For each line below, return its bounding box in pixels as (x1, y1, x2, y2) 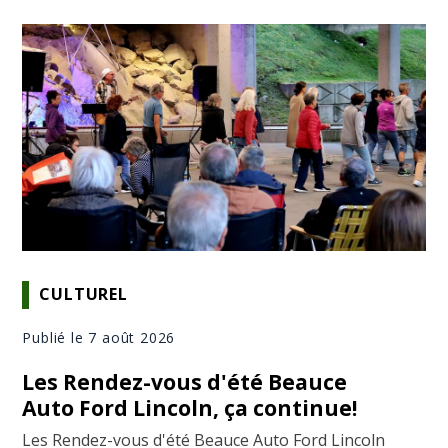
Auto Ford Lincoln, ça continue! (22, 393, 358, 422)
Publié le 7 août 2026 (22, 327, 176, 347)
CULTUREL (39, 283, 128, 306)
